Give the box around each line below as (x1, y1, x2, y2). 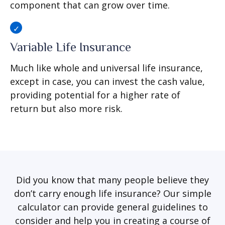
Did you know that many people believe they (16, 174, 209, 186)
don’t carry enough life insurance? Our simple (14, 187, 211, 199)
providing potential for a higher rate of (10, 89, 180, 101)
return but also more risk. (10, 102, 123, 115)
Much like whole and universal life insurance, (10, 62, 203, 74)
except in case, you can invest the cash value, (10, 75, 205, 87)
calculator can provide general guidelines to (17, 201, 208, 213)
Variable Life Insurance (10, 40, 131, 54)
